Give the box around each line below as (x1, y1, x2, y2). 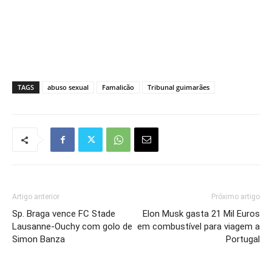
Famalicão (102, 83, 134, 92)
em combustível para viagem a (137, 221, 260, 233)
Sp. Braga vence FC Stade (12, 208, 115, 220)
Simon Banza (12, 234, 65, 245)
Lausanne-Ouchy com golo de (12, 221, 132, 233)
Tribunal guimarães (148, 83, 209, 92)
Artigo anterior (12, 192, 59, 202)
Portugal (226, 234, 260, 245)
